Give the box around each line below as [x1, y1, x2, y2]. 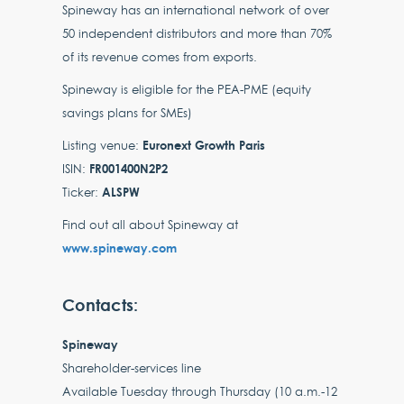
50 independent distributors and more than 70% [62, 24, 333, 41]
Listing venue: [62, 136, 143, 153]
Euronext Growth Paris [142, 135, 270, 153]
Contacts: [62, 292, 139, 317]
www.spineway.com [62, 238, 178, 256]
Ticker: [62, 183, 103, 200]
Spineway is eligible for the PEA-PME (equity [62, 80, 312, 97]
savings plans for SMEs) [62, 104, 193, 121]
